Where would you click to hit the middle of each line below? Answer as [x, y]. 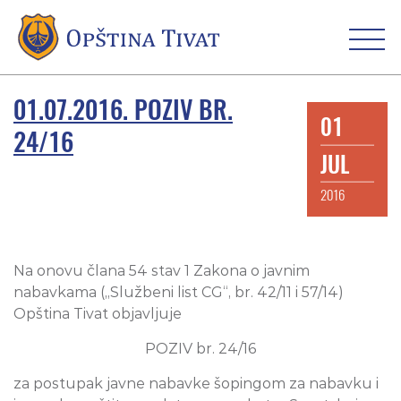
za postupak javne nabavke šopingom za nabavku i [196, 384]
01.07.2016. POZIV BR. [123, 110]
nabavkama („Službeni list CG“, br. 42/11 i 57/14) [179, 293]
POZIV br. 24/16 [200, 349]
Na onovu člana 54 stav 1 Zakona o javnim [162, 271]
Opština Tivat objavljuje [98, 314]
